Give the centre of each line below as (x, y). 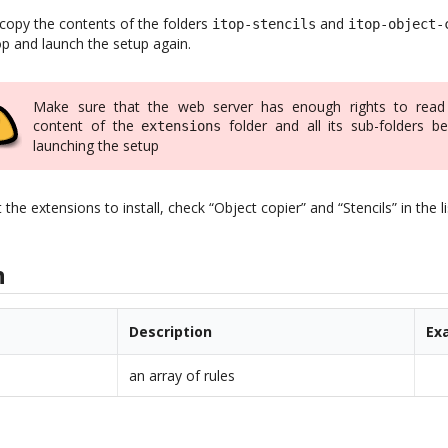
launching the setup (96, 145)
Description (171, 332)
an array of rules (182, 376)
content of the (87, 125)
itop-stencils (264, 23)
